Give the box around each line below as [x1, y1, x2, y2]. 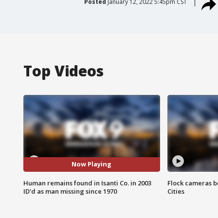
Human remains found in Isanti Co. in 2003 [23, 178, 151, 187]
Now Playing [72, 160, 112, 169]
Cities [167, 186, 184, 196]
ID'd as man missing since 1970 [23, 186, 117, 196]
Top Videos [23, 60, 104, 81]
